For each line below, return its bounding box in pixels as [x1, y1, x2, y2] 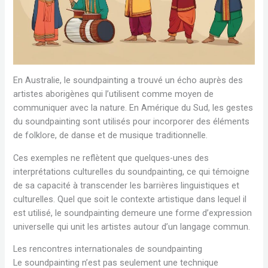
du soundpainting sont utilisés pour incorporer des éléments [13, 116, 250, 127]
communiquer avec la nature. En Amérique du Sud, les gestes [13, 102, 254, 114]
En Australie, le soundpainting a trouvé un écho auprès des [13, 75, 243, 86]
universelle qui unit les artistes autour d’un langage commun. [13, 221, 251, 232]
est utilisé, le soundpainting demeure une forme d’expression [13, 207, 252, 218]
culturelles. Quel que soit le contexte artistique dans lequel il [13, 193, 247, 205]
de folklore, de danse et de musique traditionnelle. [13, 130, 208, 141]
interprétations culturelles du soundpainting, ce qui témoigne [13, 166, 250, 177]
